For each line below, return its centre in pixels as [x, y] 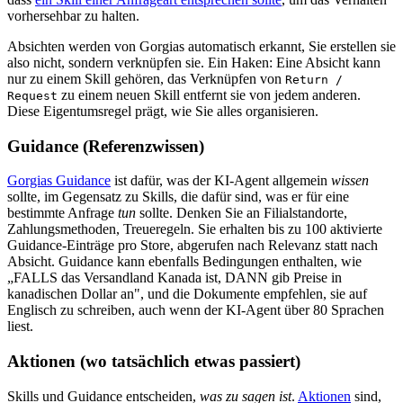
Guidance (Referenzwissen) [106, 146]
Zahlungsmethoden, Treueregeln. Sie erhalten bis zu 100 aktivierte [195, 229]
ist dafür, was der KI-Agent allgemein [221, 181]
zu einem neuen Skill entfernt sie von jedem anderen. [209, 94]
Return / [314, 79]
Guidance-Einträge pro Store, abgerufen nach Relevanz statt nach [193, 246]
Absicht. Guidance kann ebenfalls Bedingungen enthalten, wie [184, 262]
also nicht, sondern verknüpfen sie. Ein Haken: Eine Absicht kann [194, 62]
